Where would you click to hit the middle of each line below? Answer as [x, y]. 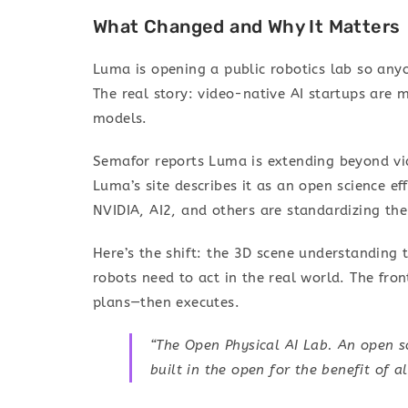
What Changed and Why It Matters [247, 27]
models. [120, 119]
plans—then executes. [166, 303]
